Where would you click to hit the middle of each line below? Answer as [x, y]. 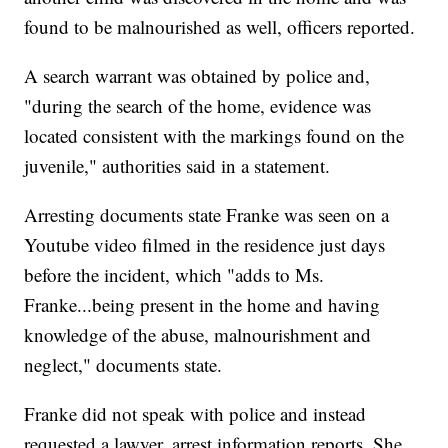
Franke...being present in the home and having [202, 305]
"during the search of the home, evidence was [198, 106]
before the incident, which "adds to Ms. [174, 275]
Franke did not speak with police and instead [195, 414]
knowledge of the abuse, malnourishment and [198, 335]
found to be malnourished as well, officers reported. [220, 27]
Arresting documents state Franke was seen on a [207, 215]
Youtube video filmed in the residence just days [205, 245]
